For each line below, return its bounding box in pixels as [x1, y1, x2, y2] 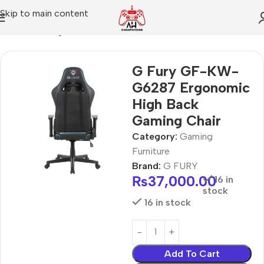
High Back [132, 95, 199, 113]
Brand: [132, 160, 163, 171]
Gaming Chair [132, 111, 221, 129]
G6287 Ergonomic [132, 78, 250, 96]
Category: [132, 130, 177, 142]
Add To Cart [164, 247, 220, 259]
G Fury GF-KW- [132, 62, 239, 80]
